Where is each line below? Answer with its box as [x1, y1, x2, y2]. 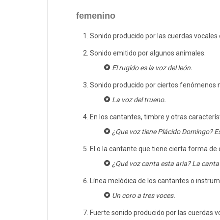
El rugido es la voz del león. [111, 64, 192, 72]
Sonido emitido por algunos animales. [90, 49, 206, 57]
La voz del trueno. [111, 96, 166, 104]
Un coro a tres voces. [111, 192, 175, 200]
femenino [76, 11, 115, 21]
